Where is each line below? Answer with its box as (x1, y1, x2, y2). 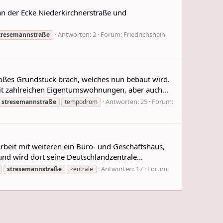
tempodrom (65, 98, 98, 107)
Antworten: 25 (106, 97, 147, 107)
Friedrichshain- (123, 30, 167, 39)
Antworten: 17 (101, 164, 143, 173)
